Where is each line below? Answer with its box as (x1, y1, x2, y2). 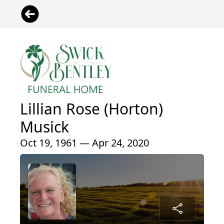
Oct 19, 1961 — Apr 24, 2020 (20, 136, 149, 150)
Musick (20, 116, 69, 137)
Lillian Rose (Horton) (20, 98, 163, 119)
